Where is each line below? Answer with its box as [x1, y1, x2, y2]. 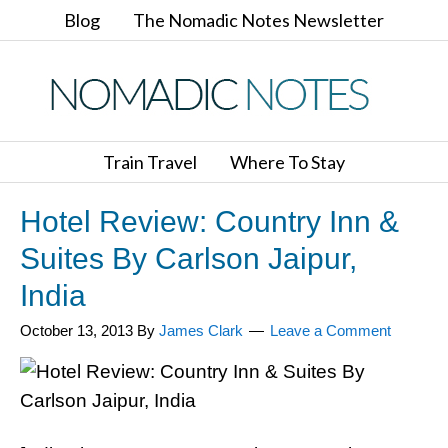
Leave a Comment [270, 322, 391, 339]
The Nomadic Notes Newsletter [133, 9, 384, 31]
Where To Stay [230, 151, 345, 173]
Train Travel [103, 151, 197, 173]
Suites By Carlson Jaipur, [20, 242, 357, 275]
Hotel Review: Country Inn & [20, 205, 399, 238]
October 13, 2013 [20, 322, 133, 339]
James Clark [159, 322, 243, 339]
